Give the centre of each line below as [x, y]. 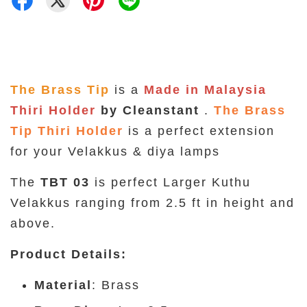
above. [33, 223]
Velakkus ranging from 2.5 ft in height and [152, 203]
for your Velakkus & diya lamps [118, 151]
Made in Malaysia [205, 90]
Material [63, 285]
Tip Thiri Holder [69, 131]
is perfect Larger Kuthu [170, 182]
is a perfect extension [201, 131]
